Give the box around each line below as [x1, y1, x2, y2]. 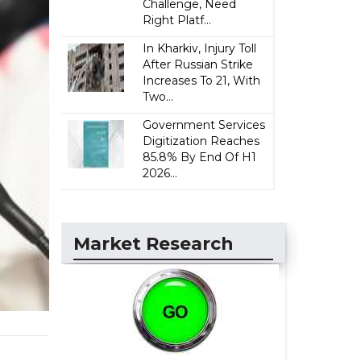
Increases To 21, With [143, 73, 261, 88]
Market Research [73, 233, 234, 255]
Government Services [143, 118, 266, 132]
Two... [143, 89, 174, 104]
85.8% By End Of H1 [143, 150, 257, 164]
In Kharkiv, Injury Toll [143, 41, 257, 56]
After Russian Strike [143, 57, 254, 72]
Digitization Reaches [143, 134, 260, 148]
